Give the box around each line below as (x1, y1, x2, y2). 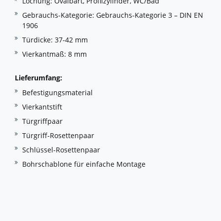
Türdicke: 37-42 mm (22, 35, 88, 45)
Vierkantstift (22, 102, 62, 112)
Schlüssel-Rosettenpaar (22, 145, 100, 155)
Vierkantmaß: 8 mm (22, 49, 87, 59)
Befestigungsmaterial (22, 88, 93, 98)
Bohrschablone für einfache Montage (22, 159, 146, 169)
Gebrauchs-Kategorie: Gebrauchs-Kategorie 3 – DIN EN (22, 10, 203, 20)
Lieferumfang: (15, 73, 62, 83)
